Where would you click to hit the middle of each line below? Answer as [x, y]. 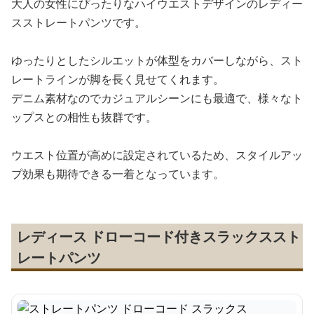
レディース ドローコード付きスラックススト [159, 237]
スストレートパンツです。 [78, 22]
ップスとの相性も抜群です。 [84, 117]
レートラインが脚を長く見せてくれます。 [118, 79]
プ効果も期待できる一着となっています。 [118, 174]
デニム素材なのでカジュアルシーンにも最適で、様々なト [157, 98]
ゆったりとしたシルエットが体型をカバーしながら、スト [157, 60]
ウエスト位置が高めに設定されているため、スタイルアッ [157, 155]
